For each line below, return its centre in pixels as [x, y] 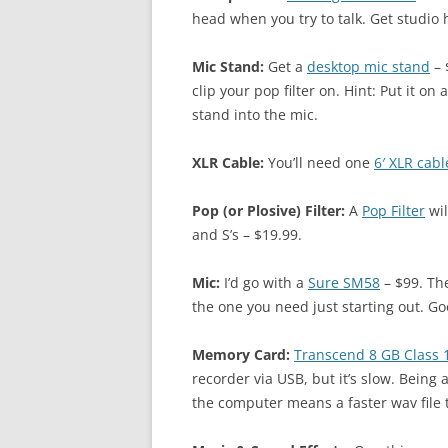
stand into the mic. [255, 114]
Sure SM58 [344, 282]
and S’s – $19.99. [247, 234]
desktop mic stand [368, 66]
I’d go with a [264, 282]
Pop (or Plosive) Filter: [268, 210]
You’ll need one [319, 162]
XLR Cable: [228, 162]
